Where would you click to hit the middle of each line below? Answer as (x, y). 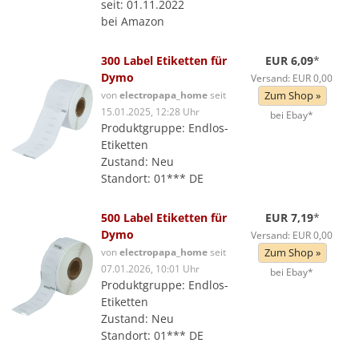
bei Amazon (133, 21)
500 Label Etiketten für (164, 218)
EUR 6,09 (290, 61)
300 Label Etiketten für (164, 61)
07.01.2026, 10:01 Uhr (150, 268)
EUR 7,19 (290, 218)
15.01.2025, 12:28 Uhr (150, 111)
